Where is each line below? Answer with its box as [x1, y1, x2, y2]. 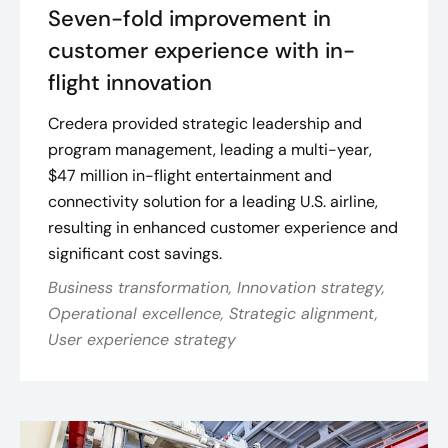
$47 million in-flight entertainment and [48, 165, 332, 186]
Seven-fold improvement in [48, 4, 331, 33]
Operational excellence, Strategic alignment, [48, 303, 378, 324]
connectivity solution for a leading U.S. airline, [48, 191, 378, 212]
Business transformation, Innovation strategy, [48, 277, 385, 298]
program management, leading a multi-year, [48, 139, 372, 160]
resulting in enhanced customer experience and [48, 217, 398, 238]
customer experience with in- [48, 36, 355, 65]
